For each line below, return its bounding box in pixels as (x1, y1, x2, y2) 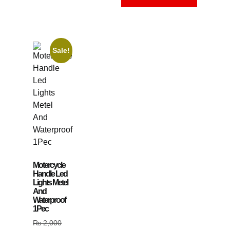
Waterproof (33, 195, 66, 204)
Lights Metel (33, 178, 68, 187)
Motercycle (33, 160, 65, 169)
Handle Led (33, 169, 67, 178)
